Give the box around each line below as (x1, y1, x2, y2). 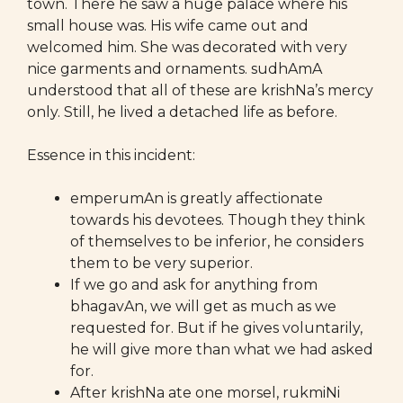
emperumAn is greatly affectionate (70, 190, 323, 207)
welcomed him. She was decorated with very (27, 39, 347, 56)
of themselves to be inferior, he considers (70, 233, 363, 250)
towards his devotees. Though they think (70, 211, 365, 228)
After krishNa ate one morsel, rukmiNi (70, 384, 340, 401)
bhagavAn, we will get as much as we (70, 298, 336, 315)
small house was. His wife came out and (27, 17, 309, 34)
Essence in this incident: (27, 147, 195, 164)
